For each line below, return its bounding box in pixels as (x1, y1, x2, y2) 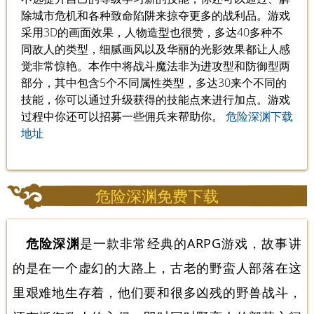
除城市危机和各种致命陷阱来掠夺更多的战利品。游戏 (21, 7, 290, 23)
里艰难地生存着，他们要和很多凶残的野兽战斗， (13, 283, 301, 301)
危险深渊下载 (226, 108, 293, 124)
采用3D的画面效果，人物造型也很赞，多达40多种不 (21, 24, 283, 40)
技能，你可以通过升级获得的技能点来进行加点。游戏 (21, 91, 290, 107)
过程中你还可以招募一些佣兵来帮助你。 (21, 108, 226, 124)
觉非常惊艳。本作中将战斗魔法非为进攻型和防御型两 (21, 57, 290, 74)
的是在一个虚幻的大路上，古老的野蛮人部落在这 (13, 259, 301, 276)
